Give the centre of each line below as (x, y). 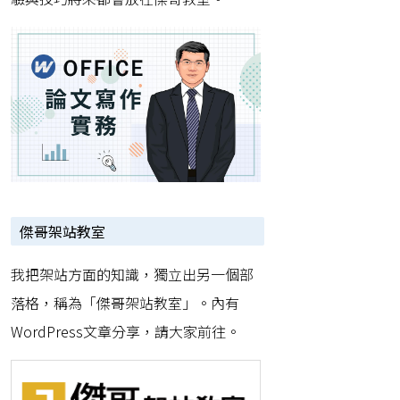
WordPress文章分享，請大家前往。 (125, 331)
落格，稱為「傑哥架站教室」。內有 (125, 302)
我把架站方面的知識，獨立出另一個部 (132, 274)
